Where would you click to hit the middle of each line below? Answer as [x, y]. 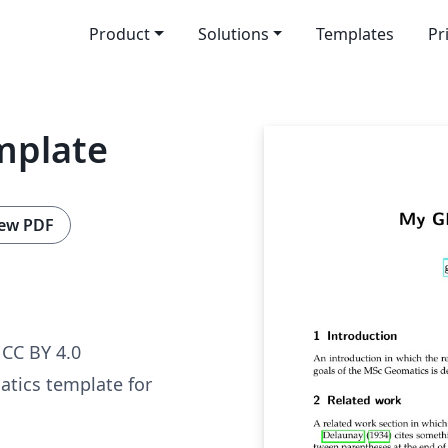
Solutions [233, 34]
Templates [355, 34]
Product [119, 34]
